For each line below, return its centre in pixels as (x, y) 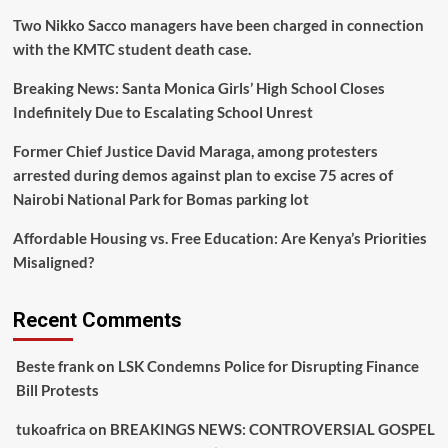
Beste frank (54, 366)
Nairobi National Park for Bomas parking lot (160, 199)
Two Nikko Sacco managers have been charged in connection (218, 25)
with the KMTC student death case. (131, 49)
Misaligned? (53, 262)
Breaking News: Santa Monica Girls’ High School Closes (198, 88)
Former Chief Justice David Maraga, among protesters (195, 151)
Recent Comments (97, 320)
